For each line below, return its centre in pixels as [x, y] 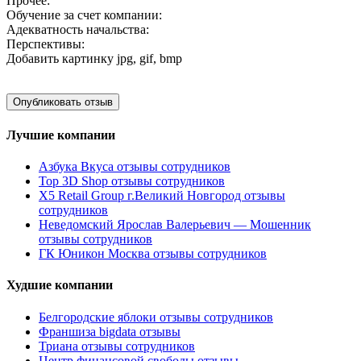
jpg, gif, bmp [149, 59]
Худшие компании [60, 285]
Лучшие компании [61, 135]
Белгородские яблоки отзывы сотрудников [156, 317]
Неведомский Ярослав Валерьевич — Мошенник [175, 224]
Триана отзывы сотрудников [117, 346]
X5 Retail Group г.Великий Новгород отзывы [162, 195]
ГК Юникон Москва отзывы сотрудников [153, 253]
